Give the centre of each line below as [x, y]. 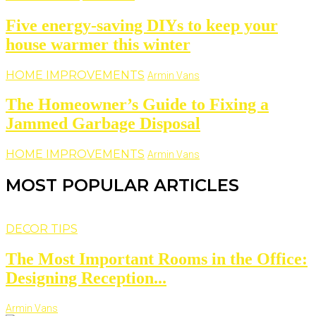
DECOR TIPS [42, 229]
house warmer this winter [98, 44]
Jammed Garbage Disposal [103, 124]
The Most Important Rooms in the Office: [157, 259]
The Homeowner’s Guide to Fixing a [137, 105]
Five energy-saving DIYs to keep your [142, 25]
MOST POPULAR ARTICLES [122, 186]
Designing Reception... [86, 278]
